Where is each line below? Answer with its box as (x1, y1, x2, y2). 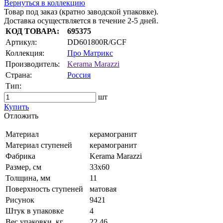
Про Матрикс (67, 49, 113, 58)
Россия (67, 71, 91, 80)
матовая (90, 185, 116, 194)
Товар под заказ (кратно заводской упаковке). (4, 7, 158, 16)
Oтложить (4, 111, 38, 120)
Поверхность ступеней (5, 185, 83, 194)
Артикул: (5, 38, 37, 47)
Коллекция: (5, 49, 44, 58)
